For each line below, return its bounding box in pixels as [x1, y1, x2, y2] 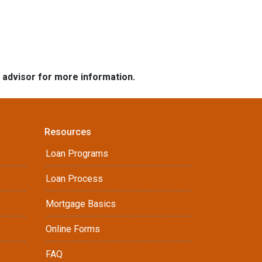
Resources [44, 126, 91, 137]
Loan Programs [46, 148, 108, 159]
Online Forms [46, 223, 100, 235]
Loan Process [46, 173, 103, 184]
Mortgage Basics [46, 198, 116, 209]
